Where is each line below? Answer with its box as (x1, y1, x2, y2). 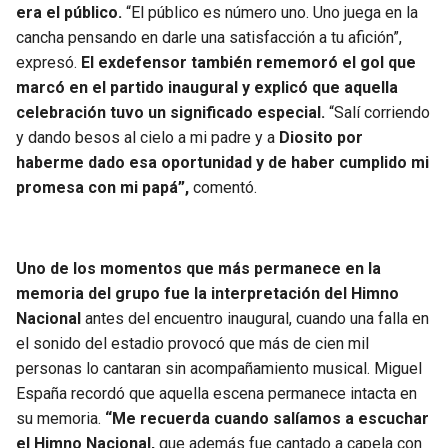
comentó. (193, 178, 257, 198)
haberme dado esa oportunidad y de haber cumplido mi (16, 153, 429, 173)
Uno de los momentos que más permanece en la (16, 259, 381, 279)
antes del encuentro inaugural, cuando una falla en (81, 309, 429, 329)
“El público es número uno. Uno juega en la (122, 3, 418, 23)
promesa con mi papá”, (16, 178, 193, 198)
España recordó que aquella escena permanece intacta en (16, 384, 417, 404)
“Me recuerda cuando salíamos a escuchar (105, 409, 429, 429)
